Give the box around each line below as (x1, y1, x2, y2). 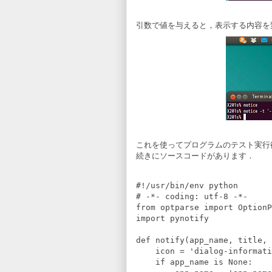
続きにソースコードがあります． (136, 151, 254, 160)
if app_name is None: (136, 257, 253, 267)
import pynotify (136, 214, 209, 223)
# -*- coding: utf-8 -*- (136, 192, 248, 201)
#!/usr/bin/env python (136, 181, 238, 190)
